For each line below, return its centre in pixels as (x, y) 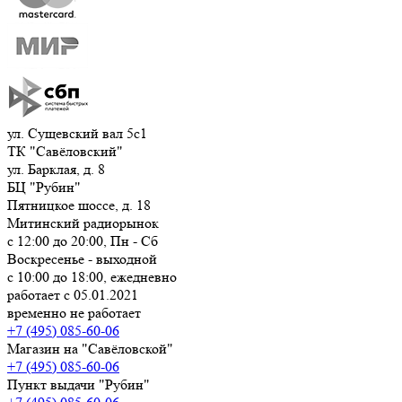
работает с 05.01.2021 (73, 294)
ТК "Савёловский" (65, 151)
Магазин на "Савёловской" (90, 348)
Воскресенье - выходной (82, 258)
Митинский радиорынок (83, 223)
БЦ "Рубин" (44, 187)
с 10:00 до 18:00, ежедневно (92, 276)
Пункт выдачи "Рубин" (79, 384)
